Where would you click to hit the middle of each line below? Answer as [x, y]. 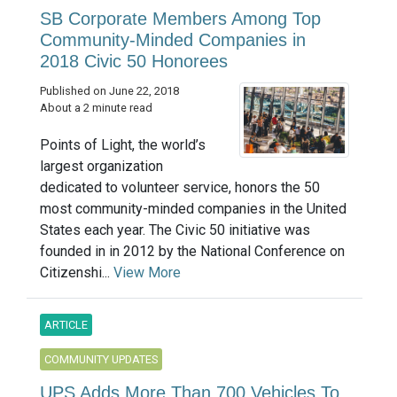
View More [147, 273]
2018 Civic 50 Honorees [134, 62]
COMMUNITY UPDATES [101, 360]
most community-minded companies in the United [193, 209]
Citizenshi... [77, 273]
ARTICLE [66, 325]
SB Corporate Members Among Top [180, 19]
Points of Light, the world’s [123, 145]
